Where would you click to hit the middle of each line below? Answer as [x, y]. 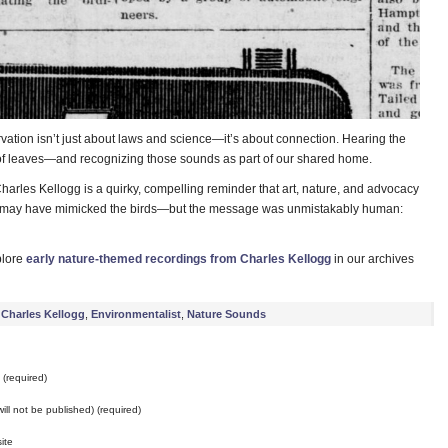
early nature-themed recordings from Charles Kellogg [178, 259]
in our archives [374, 259]
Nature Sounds [226, 314]
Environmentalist [136, 314]
